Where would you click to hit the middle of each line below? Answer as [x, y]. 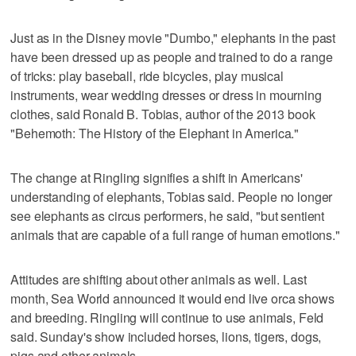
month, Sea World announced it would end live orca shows [172, 298]
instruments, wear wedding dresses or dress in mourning [166, 95]
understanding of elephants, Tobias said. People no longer [172, 196]
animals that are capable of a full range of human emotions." [175, 234]
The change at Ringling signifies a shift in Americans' [157, 177]
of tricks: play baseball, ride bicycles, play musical [147, 75]
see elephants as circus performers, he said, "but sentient [168, 215]
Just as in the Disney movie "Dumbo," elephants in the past [173, 37]
